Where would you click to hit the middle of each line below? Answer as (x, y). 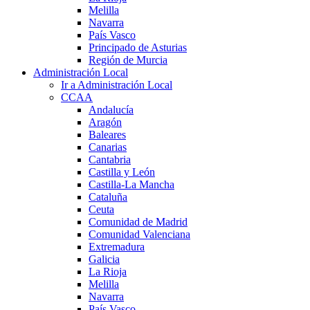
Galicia (104, 259)
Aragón (105, 122)
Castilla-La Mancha (131, 184)
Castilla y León (122, 172)
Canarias (108, 147)
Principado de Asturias (138, 47)
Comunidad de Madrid (138, 221)
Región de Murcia (128, 60)
